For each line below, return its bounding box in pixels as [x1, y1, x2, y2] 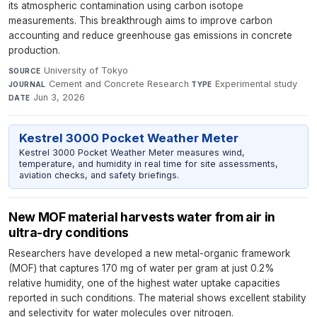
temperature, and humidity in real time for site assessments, [18, 158, 278, 169]
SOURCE [8, 66, 41, 75]
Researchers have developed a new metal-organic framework [8, 247, 290, 259]
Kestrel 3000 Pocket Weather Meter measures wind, [18, 147, 245, 158]
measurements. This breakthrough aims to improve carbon [8, 14, 272, 26]
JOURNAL [8, 79, 46, 88]
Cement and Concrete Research [49, 78, 190, 89]
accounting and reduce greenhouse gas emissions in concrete [8, 29, 292, 41]
